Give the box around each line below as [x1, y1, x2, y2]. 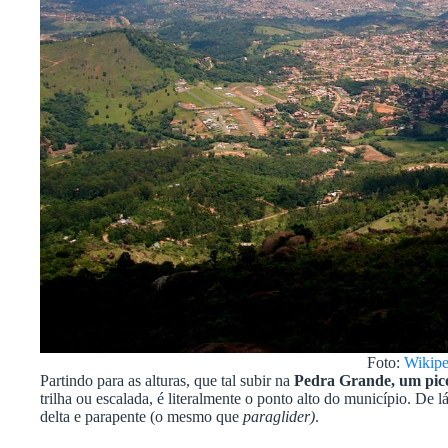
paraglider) [243, 407, 315, 425]
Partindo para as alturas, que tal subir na [40, 371, 294, 389]
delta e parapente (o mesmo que [40, 407, 243, 425]
